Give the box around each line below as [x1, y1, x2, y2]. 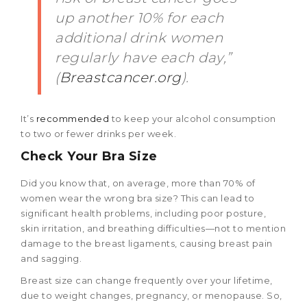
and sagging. [21, 253, 82, 265]
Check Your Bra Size [21, 149, 158, 164]
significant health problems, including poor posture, [21, 208, 266, 219]
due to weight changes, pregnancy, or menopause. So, [21, 290, 282, 302]
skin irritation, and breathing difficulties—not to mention [21, 223, 286, 234]
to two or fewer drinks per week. [21, 128, 176, 140]
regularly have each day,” [55, 49, 232, 66]
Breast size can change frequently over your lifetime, [21, 275, 273, 286]
